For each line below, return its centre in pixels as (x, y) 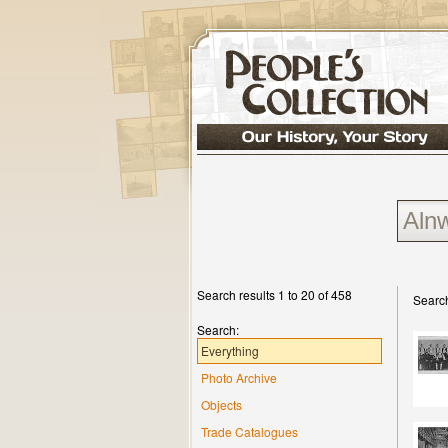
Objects (221, 404)
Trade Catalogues (249, 431)
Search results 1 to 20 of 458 (274, 294)
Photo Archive (239, 377)
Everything (230, 350)
